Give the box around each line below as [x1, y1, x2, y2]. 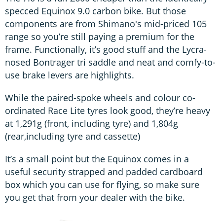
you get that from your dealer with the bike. [5, 191, 185, 203]
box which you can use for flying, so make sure [5, 178, 199, 190]
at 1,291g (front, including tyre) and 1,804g [5, 117, 178, 129]
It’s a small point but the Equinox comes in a [5, 152, 189, 165]
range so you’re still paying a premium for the [5, 30, 194, 42]
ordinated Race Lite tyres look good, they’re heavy [5, 104, 210, 116]
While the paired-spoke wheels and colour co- [5, 91, 195, 104]
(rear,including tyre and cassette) [5, 130, 140, 142]
